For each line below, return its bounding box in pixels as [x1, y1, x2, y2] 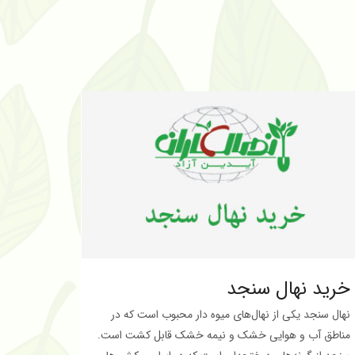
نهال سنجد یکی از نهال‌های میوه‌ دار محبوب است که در [111, 306, 350, 323]
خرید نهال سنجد [227, 274, 350, 304]
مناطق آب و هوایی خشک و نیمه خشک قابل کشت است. [97, 326, 350, 344]
